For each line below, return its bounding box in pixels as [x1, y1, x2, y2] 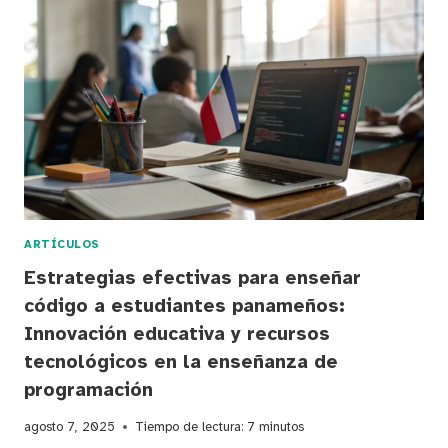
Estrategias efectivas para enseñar [24, 266, 361, 291]
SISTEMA [95, 169, 163, 186]
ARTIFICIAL [95, 109, 182, 126]
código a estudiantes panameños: [24, 294, 345, 319]
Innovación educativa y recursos [24, 322, 330, 347]
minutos [259, 418, 304, 435]
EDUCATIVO [95, 189, 178, 206]
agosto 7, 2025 [24, 418, 115, 435]
